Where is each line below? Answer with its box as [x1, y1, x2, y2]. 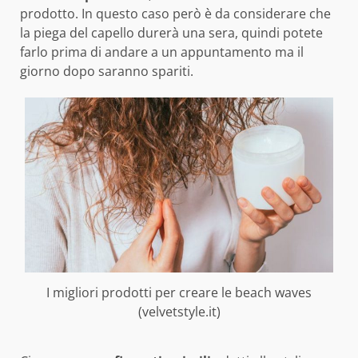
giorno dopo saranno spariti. [20, 62, 193, 80]
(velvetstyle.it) [137, 302, 221, 320]
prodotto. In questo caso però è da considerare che [20, 4, 331, 22]
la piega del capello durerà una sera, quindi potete [20, 23, 323, 42]
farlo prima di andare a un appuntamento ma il [20, 42, 304, 61]
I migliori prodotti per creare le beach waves [46, 283, 312, 301]
